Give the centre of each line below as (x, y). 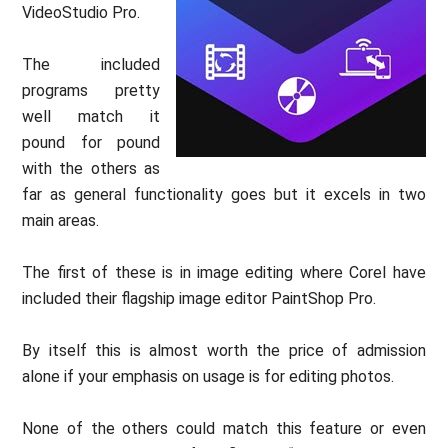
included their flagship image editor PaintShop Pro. (199, 299)
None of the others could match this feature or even (224, 429)
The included (91, 65)
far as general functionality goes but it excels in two (224, 195)
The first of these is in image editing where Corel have (224, 273)
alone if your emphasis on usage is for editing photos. (208, 377)
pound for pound (91, 143)
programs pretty (91, 91)
